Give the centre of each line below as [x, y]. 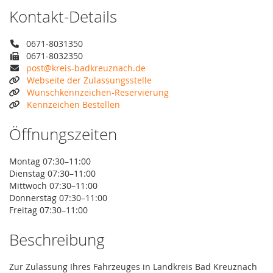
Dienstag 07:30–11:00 [52, 173]
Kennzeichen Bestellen [73, 104]
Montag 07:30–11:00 [50, 161]
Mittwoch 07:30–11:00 [53, 185]
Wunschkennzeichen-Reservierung [98, 92]
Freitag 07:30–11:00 [48, 210]
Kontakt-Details [63, 16]
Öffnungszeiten [63, 134]
